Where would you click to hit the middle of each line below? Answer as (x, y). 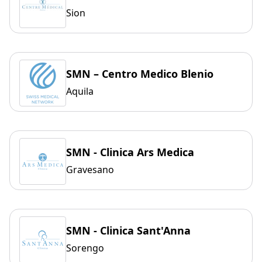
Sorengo (85, 248)
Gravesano (90, 170)
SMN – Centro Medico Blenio (140, 74)
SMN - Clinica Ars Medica (130, 152)
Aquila (80, 92)
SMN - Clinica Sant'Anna (128, 231)
